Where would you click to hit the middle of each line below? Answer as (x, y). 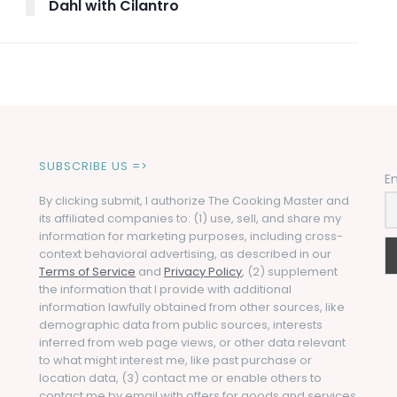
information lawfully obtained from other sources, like (192, 307)
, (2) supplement (290, 271)
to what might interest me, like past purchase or (175, 360)
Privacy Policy (203, 271)
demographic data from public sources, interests (181, 324)
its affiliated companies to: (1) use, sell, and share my (190, 218)
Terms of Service (87, 271)
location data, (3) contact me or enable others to (180, 378)
